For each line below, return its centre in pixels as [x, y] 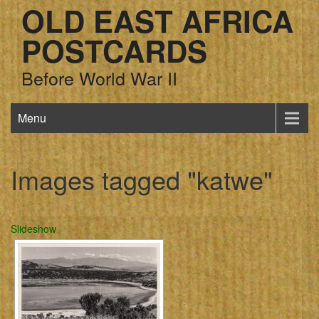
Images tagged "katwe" [142, 179]
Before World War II [99, 78]
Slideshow [33, 229]
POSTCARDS [114, 51]
